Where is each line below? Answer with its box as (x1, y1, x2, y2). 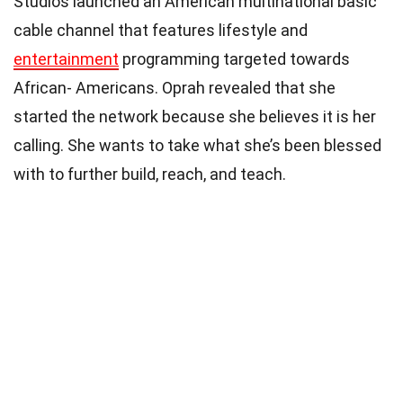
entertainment (13, 49, 119, 69)
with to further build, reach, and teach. (13, 165, 286, 184)
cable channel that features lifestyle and (13, 21, 308, 40)
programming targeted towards (119, 49, 350, 69)
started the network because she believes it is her (13, 107, 376, 127)
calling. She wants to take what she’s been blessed (13, 136, 381, 156)
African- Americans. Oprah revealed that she (13, 78, 336, 98)
